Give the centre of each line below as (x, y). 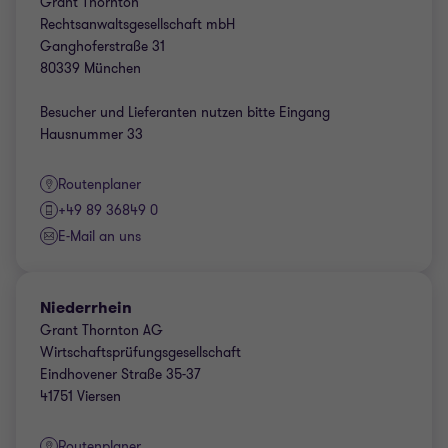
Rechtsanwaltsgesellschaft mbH (137, 24)
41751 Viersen (80, 396)
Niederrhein (86, 307)
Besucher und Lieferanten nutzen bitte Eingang (185, 112)
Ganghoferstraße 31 (102, 46)
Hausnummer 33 (91, 134)
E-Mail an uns (99, 236)
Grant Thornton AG (101, 330)
